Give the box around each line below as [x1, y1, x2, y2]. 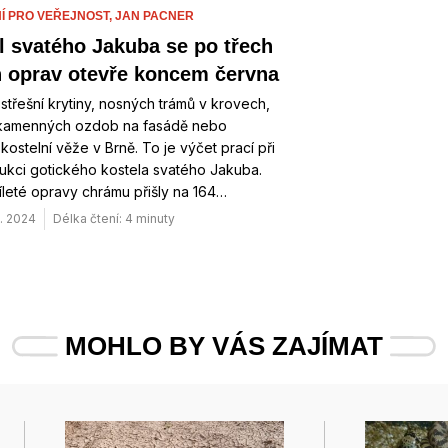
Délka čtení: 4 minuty [53, 211, 175, 226]
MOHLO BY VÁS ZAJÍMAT [65, 331, 383, 361]
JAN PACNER [115, 9, 194, 23]
